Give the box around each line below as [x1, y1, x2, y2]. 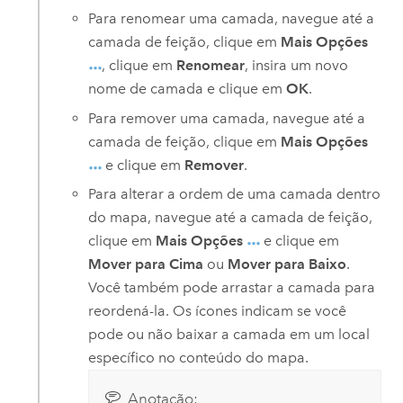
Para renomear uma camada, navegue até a [88, 10, 375, 28]
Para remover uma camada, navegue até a [88, 109, 366, 127]
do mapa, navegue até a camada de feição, [88, 209, 373, 227]
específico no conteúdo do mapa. [88, 349, 309, 367]
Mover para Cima [88, 255, 204, 273]
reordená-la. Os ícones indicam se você [88, 302, 347, 320]
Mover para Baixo [228, 255, 347, 273]
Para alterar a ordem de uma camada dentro [88, 185, 381, 203]
